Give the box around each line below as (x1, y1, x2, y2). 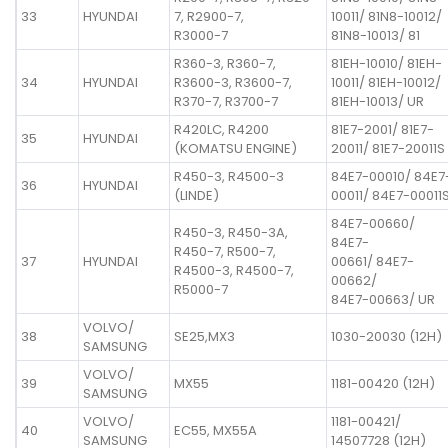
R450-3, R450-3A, (174, 222, 288, 242)
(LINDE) (174, 185, 219, 205)
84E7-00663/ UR (331, 289, 435, 309)
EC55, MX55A (174, 420, 257, 440)
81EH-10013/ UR (331, 91, 424, 111)
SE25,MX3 (174, 326, 235, 346)
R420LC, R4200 (174, 119, 269, 139)
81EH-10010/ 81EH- (331, 53, 442, 73)
